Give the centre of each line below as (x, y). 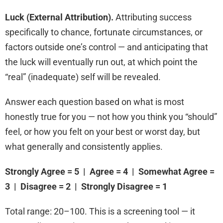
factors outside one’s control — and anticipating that (107, 47)
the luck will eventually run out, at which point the (101, 62)
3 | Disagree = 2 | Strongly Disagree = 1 (86, 187)
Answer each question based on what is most (95, 102)
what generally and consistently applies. (84, 147)
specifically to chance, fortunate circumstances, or (104, 32)
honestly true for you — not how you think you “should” (111, 117)
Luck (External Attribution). (59, 17)
